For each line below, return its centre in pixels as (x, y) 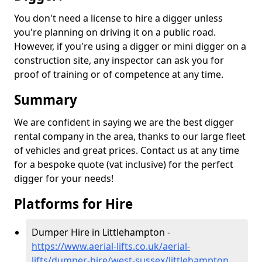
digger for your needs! (64, 178)
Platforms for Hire (73, 204)
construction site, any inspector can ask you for (119, 60)
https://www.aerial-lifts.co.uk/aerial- (111, 246)
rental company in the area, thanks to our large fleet (130, 136)
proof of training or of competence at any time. (119, 74)
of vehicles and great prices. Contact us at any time (127, 150)
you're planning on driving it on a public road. (115, 32)
